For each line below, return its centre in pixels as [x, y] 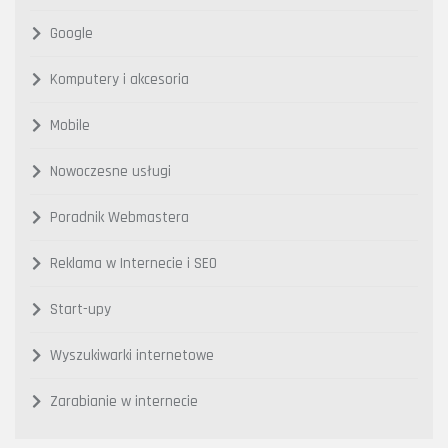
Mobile [70, 125]
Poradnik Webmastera [119, 217]
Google [71, 33]
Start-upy [80, 309]
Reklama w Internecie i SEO [133, 263]
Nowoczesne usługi [110, 171]
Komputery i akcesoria [119, 79]
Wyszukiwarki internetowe [132, 355]
